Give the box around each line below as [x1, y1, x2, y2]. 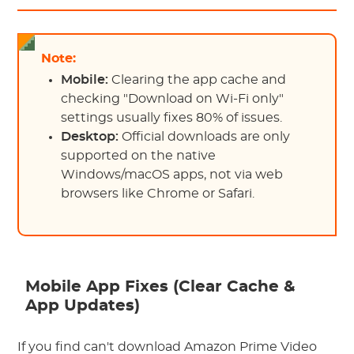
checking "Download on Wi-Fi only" [61, 92, 284, 105]
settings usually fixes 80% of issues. [61, 111, 283, 124]
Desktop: [61, 130, 119, 143]
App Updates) [25, 298, 141, 314]
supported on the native [61, 149, 217, 162]
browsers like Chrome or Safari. [61, 187, 255, 200]
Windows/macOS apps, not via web [61, 168, 284, 181]
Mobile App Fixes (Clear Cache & [25, 279, 296, 295]
